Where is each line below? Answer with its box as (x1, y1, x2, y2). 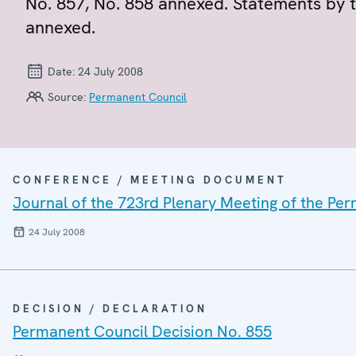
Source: (44, 89, 89, 104)
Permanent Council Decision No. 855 (13, 320, 272, 342)
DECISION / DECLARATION (13, 301, 207, 315)
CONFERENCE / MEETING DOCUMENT (13, 172, 287, 187)
